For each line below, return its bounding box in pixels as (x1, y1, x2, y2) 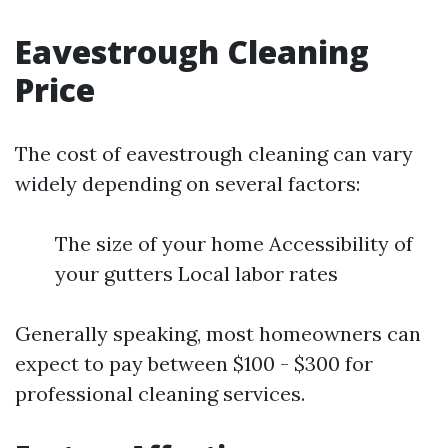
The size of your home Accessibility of (55, 231, 413, 256)
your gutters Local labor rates (55, 261, 338, 286)
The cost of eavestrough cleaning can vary (15, 141, 413, 166)
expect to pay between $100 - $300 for (15, 351, 373, 376)
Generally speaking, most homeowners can (15, 321, 421, 346)
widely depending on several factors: (15, 171, 360, 196)
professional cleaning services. (15, 381, 305, 406)
